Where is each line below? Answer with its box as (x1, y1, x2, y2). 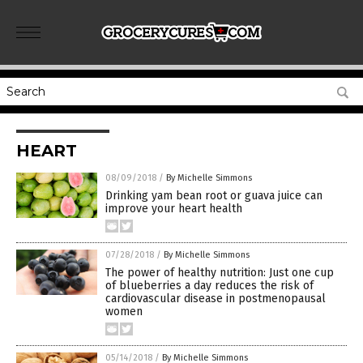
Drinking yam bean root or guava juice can (105, 189, 322, 203)
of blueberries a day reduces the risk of (105, 279, 314, 293)
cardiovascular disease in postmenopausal (105, 292, 326, 305)
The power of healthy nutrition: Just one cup (105, 266, 334, 280)
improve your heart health (105, 202, 242, 216)
